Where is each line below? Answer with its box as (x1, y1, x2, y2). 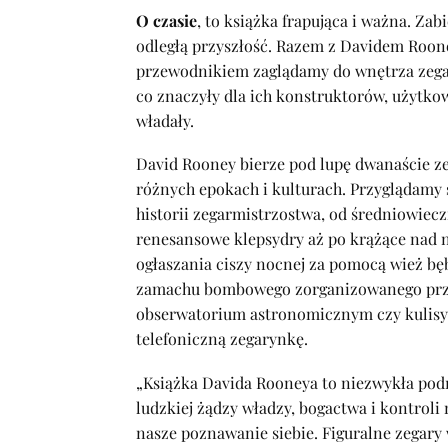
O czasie (136, 10, 197, 32)
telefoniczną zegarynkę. (136, 328, 308, 350)
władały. (136, 110, 194, 132)
